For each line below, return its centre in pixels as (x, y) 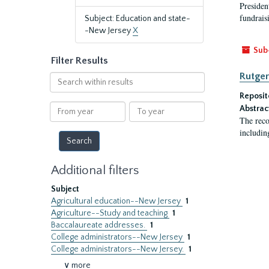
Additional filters (95, 170)
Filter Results (80, 61)
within (61, 89)
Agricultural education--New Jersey (117, 201)
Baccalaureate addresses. (99, 225)
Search (62, 77)
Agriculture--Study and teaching (110, 213)
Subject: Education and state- (138, 19)
